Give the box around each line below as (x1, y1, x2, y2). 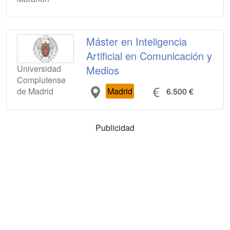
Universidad (17, 62, 61, 74)
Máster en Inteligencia (86, 34, 187, 49)
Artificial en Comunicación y (86, 48, 213, 64)
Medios (86, 63, 120, 78)
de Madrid (17, 85, 53, 97)
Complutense (17, 73, 66, 86)
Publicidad (95, 121, 135, 133)
